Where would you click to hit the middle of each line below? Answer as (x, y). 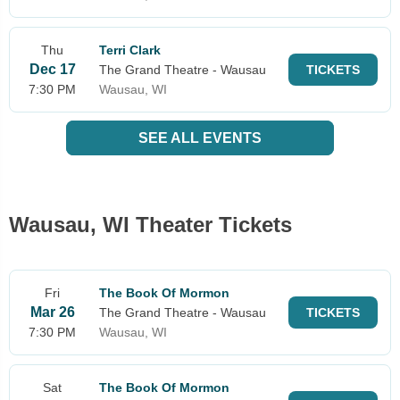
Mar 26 (52, 312)
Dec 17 (52, 69)
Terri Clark (130, 50)
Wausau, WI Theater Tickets (150, 224)
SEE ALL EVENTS (200, 137)
